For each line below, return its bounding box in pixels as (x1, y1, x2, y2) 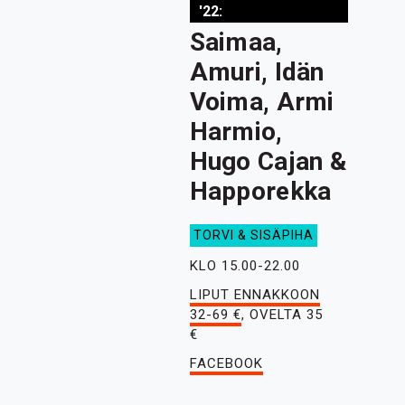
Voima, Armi (189, 87, 334, 117)
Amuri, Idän (189, 57, 325, 87)
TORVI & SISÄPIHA (193, 228, 314, 242)
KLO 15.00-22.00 (189, 258, 300, 274)
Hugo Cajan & (189, 146, 348, 176)
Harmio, (189, 117, 283, 146)
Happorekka (189, 176, 332, 206)
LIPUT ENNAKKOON (189, 287, 320, 303)
